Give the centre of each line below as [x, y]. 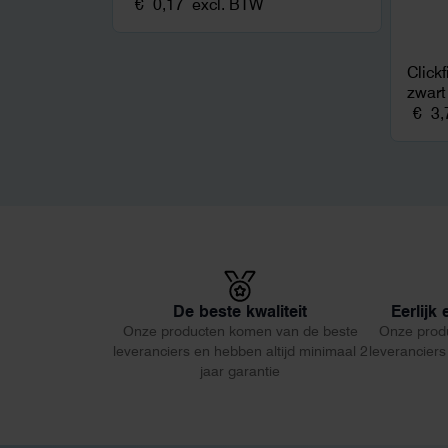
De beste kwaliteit [240, 311]
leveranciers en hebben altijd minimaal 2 [240, 350]
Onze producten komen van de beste [240, 330]
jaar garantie [240, 370]
